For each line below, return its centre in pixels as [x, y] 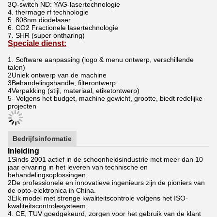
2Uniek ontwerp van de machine [57, 75]
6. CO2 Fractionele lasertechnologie [63, 28]
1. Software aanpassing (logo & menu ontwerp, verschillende [101, 60]
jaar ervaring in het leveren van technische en [78, 167]
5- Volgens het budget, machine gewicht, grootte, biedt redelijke [105, 99]
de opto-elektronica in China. [52, 191]
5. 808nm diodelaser [39, 20]
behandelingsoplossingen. [48, 175]
